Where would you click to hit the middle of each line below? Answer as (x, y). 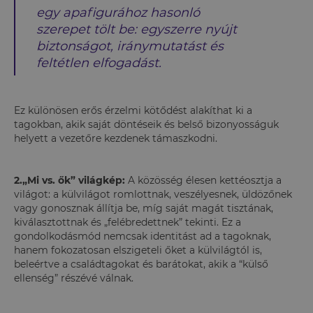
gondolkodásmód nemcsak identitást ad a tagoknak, (143, 236)
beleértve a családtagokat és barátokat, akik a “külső (141, 264)
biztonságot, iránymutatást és (130, 46)
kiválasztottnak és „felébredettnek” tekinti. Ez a (128, 222)
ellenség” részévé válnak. (75, 278)
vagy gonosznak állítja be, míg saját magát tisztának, (144, 208)
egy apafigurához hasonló (118, 12)
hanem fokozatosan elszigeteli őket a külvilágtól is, (138, 250)
